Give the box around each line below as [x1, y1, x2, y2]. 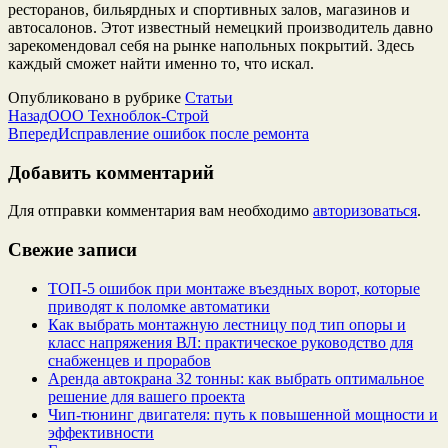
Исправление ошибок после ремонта [58, 124, 309, 142]
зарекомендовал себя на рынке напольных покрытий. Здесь [8, 36, 414, 54]
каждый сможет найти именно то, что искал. [8, 54, 314, 72]
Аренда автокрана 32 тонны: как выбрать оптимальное [48, 369, 424, 387]
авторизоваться [313, 202, 417, 220]
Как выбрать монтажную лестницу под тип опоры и [48, 315, 406, 333]
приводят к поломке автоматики [48, 297, 270, 315]
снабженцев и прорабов [48, 351, 211, 369]
